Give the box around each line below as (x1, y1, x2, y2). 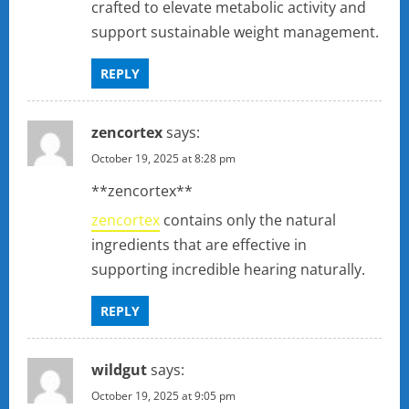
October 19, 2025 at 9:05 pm (91, 388, 236, 404)
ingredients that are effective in (91, 235, 307, 256)
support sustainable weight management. (91, 22, 379, 43)
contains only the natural (160, 210, 336, 231)
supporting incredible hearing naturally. (91, 259, 365, 280)
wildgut (91, 360, 147, 381)
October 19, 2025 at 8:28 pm (91, 151, 236, 167)
